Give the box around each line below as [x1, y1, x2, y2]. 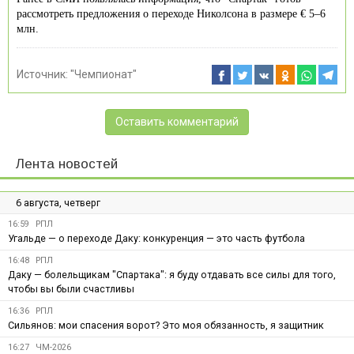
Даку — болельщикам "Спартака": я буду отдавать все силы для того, [8, 268, 336, 281]
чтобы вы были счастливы [8, 282, 134, 295]
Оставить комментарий [115, 115, 239, 128]
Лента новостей [16, 156, 118, 171]
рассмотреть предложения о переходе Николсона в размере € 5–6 [17, 7, 326, 20]
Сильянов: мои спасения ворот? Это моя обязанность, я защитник [8, 318, 324, 331]
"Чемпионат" [70, 67, 137, 81]
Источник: [17, 67, 70, 81]
